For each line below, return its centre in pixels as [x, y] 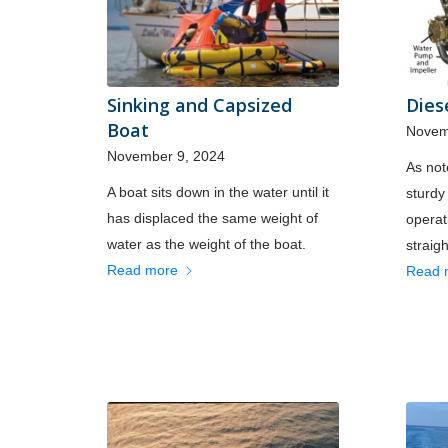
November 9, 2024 [166, 155]
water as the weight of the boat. [206, 243]
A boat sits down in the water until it [218, 191]
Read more [142, 269]
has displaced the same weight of [212, 217]
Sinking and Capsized [199, 104]
